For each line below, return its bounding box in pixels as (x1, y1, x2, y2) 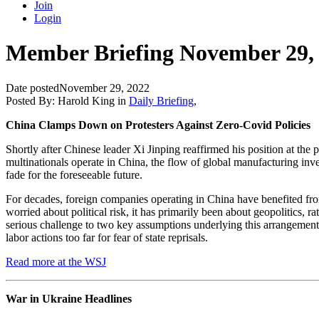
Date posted (6, 81, 59, 94)
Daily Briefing (129, 94, 194, 107)
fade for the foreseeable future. (6, 168, 142, 181)
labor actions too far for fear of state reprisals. (6, 231, 208, 244)
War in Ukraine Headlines (6, 292, 132, 305)
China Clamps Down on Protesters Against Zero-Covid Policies (6, 118, 310, 131)
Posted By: (6, 94, 58, 107)
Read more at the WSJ (6, 255, 106, 268)
